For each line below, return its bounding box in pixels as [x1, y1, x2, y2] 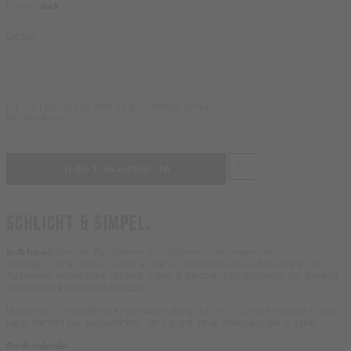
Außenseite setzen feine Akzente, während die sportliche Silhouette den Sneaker [6, 270, 338, 282]
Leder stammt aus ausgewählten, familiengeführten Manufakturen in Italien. [6, 317, 320, 329]
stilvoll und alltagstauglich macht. [6, 282, 147, 294]
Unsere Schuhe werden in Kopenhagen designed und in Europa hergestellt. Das [6, 306, 336, 317]
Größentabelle [6, 112, 64, 124]
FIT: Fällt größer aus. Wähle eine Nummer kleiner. [6, 100, 211, 112]
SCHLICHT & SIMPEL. [6, 215, 152, 235]
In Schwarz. [6, 247, 57, 259]
